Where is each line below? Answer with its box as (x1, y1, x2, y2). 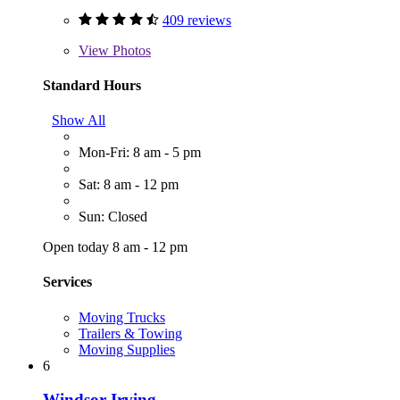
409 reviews (162, 12, 231, 28)
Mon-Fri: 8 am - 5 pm (79, 145, 201, 161)
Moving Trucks (79, 309, 165, 325)
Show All (52, 112, 105, 129)
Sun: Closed (79, 209, 147, 225)
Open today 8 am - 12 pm (43, 239, 187, 255)
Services (43, 274, 92, 290)
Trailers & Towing (79, 325, 182, 341)
